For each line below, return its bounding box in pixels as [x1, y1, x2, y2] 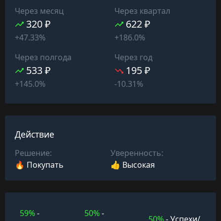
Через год [114, 51, 152, 63]
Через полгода [15, 51, 72, 63]
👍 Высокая [110, 159, 155, 171]
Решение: [15, 147, 52, 159]
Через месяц [15, 5, 64, 16]
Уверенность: [110, 147, 163, 159]
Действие [15, 128, 54, 141]
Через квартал [114, 5, 170, 16]
